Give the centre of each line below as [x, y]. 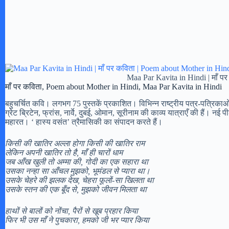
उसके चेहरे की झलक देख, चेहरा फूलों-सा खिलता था [79, 180]
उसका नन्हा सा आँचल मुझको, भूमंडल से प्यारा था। [78, 171]
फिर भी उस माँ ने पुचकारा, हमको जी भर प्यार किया [77, 220]
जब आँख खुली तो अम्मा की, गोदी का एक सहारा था [77, 162]
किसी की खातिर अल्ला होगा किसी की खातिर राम [75, 143]
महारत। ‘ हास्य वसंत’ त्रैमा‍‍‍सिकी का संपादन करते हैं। [84, 122]
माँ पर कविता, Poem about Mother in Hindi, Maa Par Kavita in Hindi [113, 86]
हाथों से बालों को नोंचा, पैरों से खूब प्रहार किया [72, 211]
